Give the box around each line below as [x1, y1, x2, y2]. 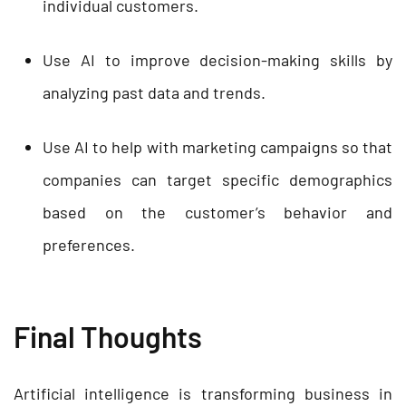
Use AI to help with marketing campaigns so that [43, 136, 392, 157]
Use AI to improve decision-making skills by [43, 49, 392, 70]
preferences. [43, 234, 135, 255]
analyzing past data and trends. [43, 82, 266, 102]
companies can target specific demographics [43, 169, 392, 189]
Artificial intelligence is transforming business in [14, 382, 392, 403]
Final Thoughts [14, 318, 202, 353]
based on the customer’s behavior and [43, 201, 392, 222]
